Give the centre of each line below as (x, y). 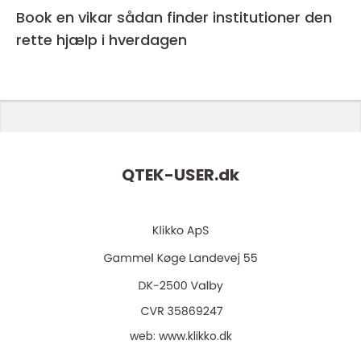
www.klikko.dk (195, 336)
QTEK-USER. (170, 174)
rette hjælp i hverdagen (102, 39)
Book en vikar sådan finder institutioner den (66, 17)
